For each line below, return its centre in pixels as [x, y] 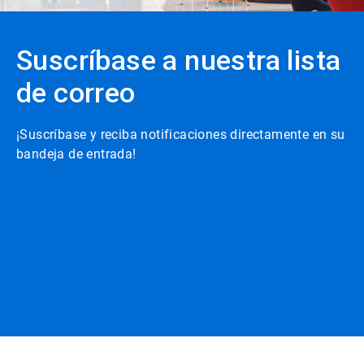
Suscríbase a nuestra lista [179, 60]
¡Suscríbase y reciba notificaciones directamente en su [181, 134]
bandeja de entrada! [76, 154]
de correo [76, 93]
